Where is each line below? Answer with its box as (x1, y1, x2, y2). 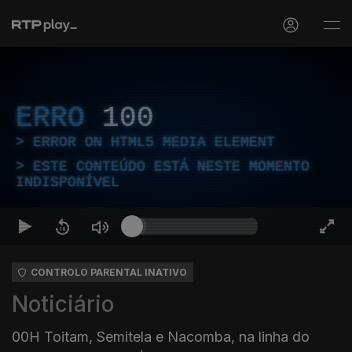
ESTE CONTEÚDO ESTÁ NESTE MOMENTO (33, 159, 310, 174)
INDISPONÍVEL (16, 174, 119, 190)
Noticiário (12, 291, 114, 317)
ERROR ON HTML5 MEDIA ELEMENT (33, 134, 275, 150)
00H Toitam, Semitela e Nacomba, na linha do (12, 328, 310, 345)
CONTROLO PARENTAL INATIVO (31, 266, 187, 278)
